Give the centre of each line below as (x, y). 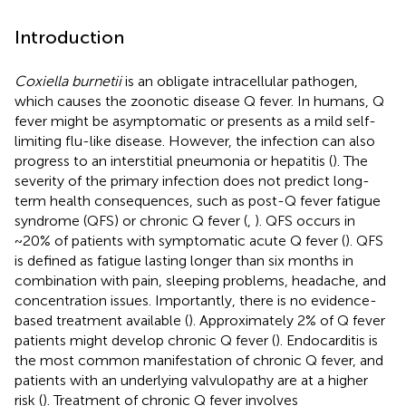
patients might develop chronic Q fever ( (145, 340)
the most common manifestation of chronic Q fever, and (199, 360)
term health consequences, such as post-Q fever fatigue (198, 200)
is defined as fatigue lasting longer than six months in (184, 260)
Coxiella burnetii (68, 81)
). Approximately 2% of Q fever (287, 320)
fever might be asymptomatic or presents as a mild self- (195, 121)
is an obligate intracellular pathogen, (240, 81)
